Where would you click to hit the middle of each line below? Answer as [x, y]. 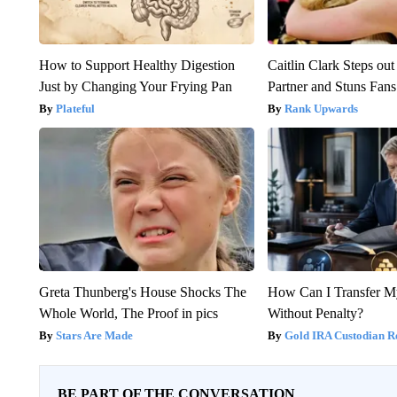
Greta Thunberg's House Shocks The [142, 292]
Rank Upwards [322, 108]
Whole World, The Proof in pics [128, 313]
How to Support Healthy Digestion [136, 65]
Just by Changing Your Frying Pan [135, 86]
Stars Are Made [94, 335]
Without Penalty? [316, 313]
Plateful [75, 108]
